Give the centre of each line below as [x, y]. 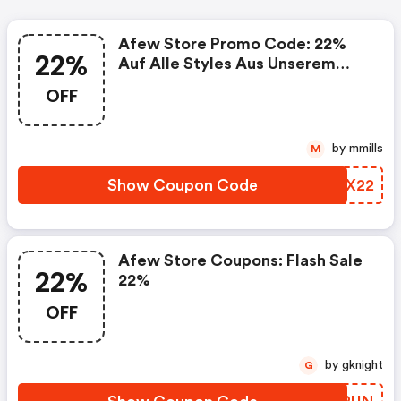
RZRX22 [344, 186]
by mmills [366, 149]
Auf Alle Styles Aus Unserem [227, 64]
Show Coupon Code [183, 186]
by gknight [363, 366]
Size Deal [153, 84]
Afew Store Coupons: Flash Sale [240, 261]
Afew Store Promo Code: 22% [232, 44]
